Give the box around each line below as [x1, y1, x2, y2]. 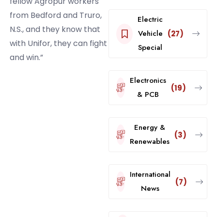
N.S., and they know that [10, 24, 100, 35]
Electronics [130, 75, 166, 86]
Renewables [130, 136, 170, 147]
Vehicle [138, 28, 163, 39]
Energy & [134, 122, 165, 133]
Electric [138, 14, 163, 25]
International [130, 169, 170, 180]
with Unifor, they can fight [10, 38, 107, 49]
